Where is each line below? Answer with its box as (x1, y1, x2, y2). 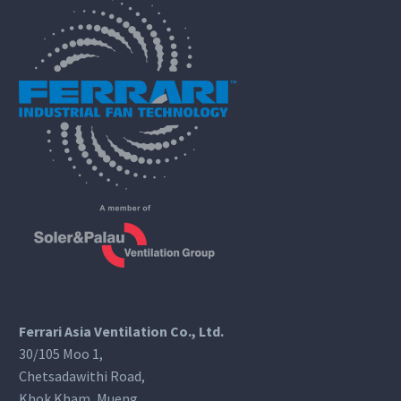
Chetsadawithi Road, (19, 367, 145, 386)
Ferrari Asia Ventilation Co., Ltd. (19, 322, 224, 341)
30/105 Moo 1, (19, 345, 103, 363)
